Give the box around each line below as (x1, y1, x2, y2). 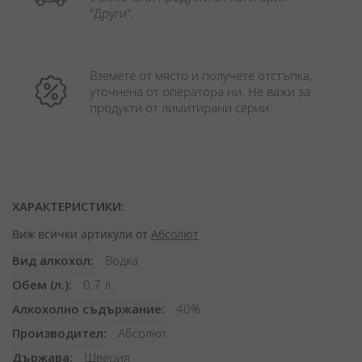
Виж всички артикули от (12, 226, 151, 242)
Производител (12, 325, 103, 341)
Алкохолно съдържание (12, 301, 162, 317)
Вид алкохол (12, 252, 90, 268)
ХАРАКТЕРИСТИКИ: (12, 198, 124, 214)
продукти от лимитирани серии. (90, 99, 272, 116)
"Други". (90, 5, 137, 21)
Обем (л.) (12, 276, 69, 293)
